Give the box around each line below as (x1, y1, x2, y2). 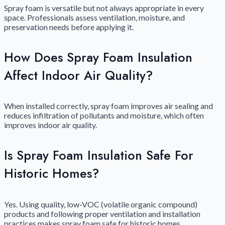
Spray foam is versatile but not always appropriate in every (4, 3, 204, 13)
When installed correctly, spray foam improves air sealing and (4, 101, 213, 111)
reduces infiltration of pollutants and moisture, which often (4, 110, 204, 121)
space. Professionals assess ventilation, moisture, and (4, 12, 185, 22)
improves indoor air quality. (4, 120, 97, 130)
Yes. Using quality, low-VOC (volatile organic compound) (4, 199, 197, 209)
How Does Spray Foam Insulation (4, 48, 192, 66)
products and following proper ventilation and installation (4, 208, 200, 218)
